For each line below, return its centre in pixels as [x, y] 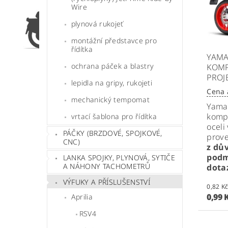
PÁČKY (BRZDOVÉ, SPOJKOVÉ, [112, 133]
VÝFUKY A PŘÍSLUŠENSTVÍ [106, 182]
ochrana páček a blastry [112, 66]
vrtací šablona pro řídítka [114, 116]
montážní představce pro [114, 40]
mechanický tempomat [110, 99]
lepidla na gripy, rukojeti [112, 82]
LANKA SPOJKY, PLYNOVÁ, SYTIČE [119, 158]
